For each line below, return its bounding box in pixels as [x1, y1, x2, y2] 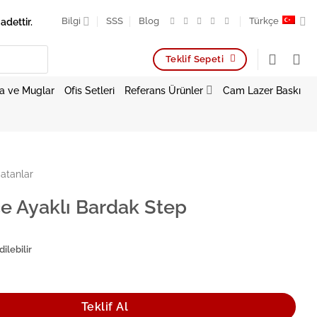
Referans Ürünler [125, 83, 204, 96]
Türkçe [248, 16, 279, 26]
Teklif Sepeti [165, 53, 224, 64]
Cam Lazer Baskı [222, 83, 301, 96]
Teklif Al [81, 299, 129, 313]
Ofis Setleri [64, 83, 115, 96]
